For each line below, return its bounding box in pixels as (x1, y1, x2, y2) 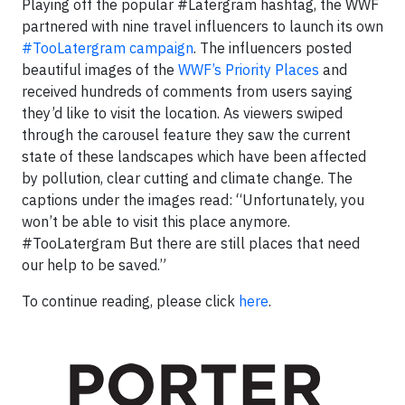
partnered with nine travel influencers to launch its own (22, 16, 383, 35)
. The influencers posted (193, 38, 352, 57)
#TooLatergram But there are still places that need (22, 233, 360, 252)
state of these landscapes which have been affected (22, 146, 366, 165)
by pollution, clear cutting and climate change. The (22, 168, 353, 187)
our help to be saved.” (22, 255, 166, 274)
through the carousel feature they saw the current (22, 125, 351, 144)
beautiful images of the (22, 60, 178, 79)
